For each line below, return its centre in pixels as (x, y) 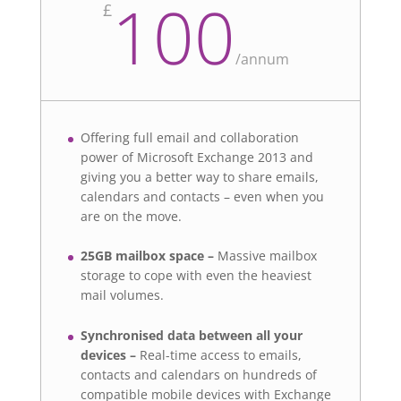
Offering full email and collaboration (189, 137)
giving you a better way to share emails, (199, 176)
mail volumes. (122, 295)
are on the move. (131, 216)
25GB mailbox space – (149, 256)
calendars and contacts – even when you (202, 196)
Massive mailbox (267, 256)
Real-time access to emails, (220, 354)
